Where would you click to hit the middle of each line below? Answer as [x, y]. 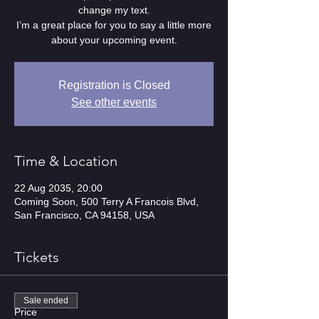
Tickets [37, 257]
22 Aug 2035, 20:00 [58, 188]
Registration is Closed [114, 85]
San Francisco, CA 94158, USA [84, 215]
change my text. [114, 10]
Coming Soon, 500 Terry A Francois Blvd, [106, 202]
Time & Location [66, 161]
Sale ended [46, 300]
